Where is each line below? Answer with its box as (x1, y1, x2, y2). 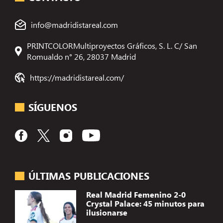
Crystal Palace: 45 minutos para (86, 198, 205, 209)
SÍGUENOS (28, 100, 78, 114)
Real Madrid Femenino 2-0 (86, 189, 186, 200)
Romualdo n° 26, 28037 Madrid (27, 51, 136, 62)
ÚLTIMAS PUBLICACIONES (28, 169, 150, 183)
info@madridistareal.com (31, 19, 118, 30)
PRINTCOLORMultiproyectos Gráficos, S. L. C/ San (27, 40, 198, 51)
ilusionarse (86, 207, 127, 218)
